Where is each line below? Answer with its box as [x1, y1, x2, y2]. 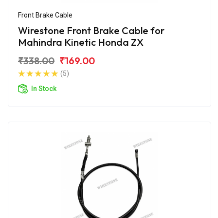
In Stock [31, 84, 56, 92]
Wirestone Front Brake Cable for [18, 24, 164, 36]
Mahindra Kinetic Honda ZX [18, 36, 144, 48]
